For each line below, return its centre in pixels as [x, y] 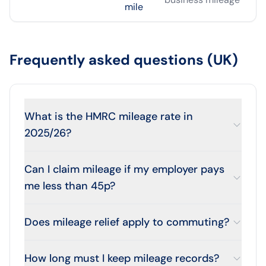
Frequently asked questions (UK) [124, 60]
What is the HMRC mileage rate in [109, 116]
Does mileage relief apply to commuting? [127, 222]
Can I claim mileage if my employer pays [124, 169]
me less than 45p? [70, 186]
